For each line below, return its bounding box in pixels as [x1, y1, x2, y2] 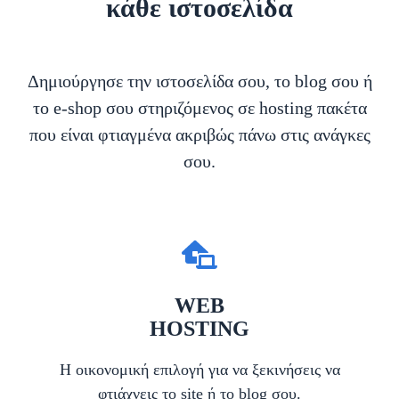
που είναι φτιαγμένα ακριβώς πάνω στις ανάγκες [28, 125, 370, 145]
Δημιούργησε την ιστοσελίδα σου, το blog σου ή [27, 71, 372, 92]
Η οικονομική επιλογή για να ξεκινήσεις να [59, 361, 340, 379]
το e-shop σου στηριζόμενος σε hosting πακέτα [32, 98, 367, 118]
